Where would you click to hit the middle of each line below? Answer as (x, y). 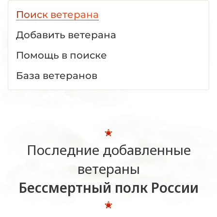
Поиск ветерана (57, 14)
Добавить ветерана (66, 35)
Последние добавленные (108, 149)
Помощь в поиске (62, 55)
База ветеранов (57, 75)
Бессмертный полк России (108, 187)
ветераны (108, 168)
